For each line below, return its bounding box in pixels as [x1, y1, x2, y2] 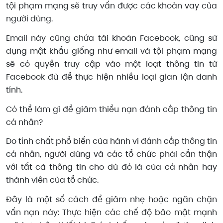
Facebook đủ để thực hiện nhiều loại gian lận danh [6, 71, 217, 83]
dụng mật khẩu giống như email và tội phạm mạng [6, 45, 217, 57]
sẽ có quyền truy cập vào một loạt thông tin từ [6, 58, 217, 70]
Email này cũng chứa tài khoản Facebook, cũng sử [6, 32, 217, 44]
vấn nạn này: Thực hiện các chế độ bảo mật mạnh [6, 207, 217, 219]
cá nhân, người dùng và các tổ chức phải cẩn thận [6, 148, 217, 160]
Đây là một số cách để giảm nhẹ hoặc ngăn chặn [6, 194, 217, 206]
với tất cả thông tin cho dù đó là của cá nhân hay [6, 161, 217, 173]
